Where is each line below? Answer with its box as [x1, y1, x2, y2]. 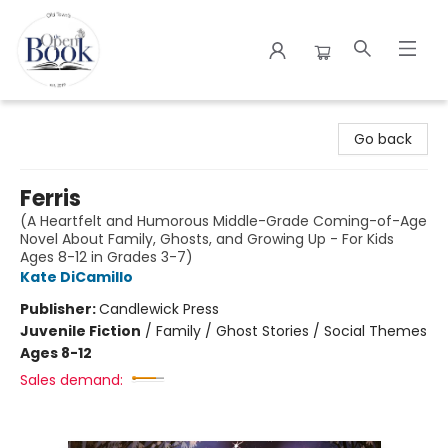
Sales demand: [20, 370, 123, 390]
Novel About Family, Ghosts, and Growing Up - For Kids [20, 229, 394, 249]
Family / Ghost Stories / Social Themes [156, 321, 427, 341]
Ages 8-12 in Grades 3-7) [20, 247, 193, 267]
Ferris [20, 183, 81, 214]
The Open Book [15, 107, 122, 127]
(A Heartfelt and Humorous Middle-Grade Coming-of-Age [20, 211, 427, 231]
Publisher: [20, 299, 99, 319]
